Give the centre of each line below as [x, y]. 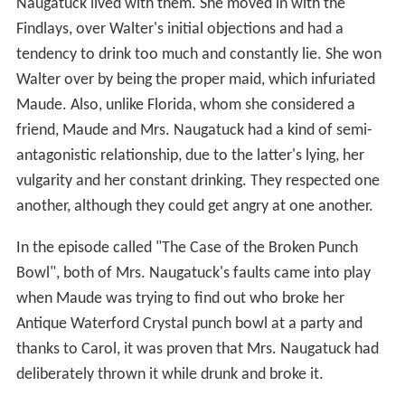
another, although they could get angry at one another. [194, 206]
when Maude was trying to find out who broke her [180, 298]
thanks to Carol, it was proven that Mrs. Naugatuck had [197, 349]
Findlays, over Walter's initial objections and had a [179, 29]
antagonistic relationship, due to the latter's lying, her [190, 155]
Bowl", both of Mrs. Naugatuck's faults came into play [193, 273]
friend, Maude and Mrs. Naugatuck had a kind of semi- [194, 130]
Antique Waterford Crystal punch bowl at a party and [189, 324]
